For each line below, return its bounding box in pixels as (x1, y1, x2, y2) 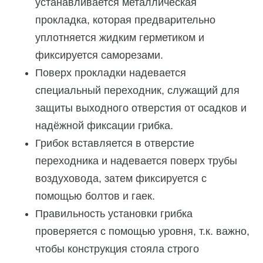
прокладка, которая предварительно (35, 14, 215, 26)
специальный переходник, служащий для (35, 85, 240, 97)
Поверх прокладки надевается (35, 67, 186, 79)
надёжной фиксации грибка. (35, 120, 173, 132)
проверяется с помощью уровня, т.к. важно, (35, 225, 249, 238)
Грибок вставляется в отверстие (35, 137, 194, 150)
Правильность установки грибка (35, 208, 193, 220)
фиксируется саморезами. (35, 49, 163, 62)
